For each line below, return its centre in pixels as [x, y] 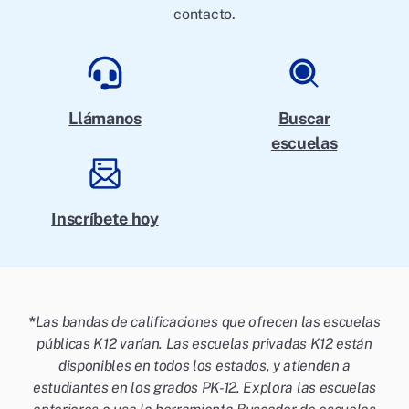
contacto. [204, 15]
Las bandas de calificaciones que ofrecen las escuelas [208, 322]
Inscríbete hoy [105, 219]
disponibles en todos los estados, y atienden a [204, 366]
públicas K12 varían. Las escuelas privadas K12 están [204, 344]
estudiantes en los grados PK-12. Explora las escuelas [204, 388]
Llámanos [105, 119]
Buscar [304, 119]
